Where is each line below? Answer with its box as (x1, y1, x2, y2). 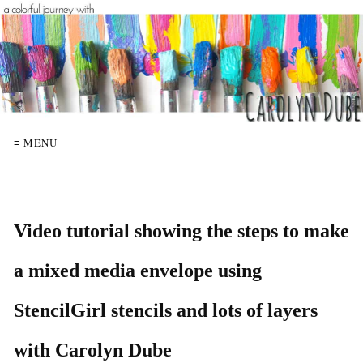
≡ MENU (14, 135, 58, 150)
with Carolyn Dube (14, 339, 172, 361)
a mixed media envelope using (14, 259, 262, 281)
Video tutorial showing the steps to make (14, 220, 349, 241)
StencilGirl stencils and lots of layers (14, 299, 318, 321)
